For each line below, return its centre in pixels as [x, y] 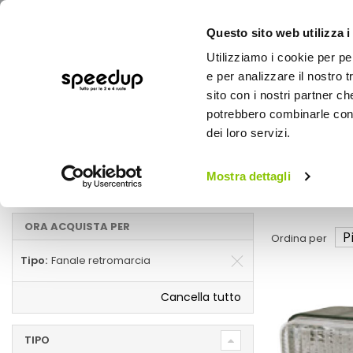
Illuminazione [150, 163]
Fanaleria [232, 163]
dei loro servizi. [249, 133]
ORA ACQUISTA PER [77, 227]
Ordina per [299, 239]
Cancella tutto [201, 297]
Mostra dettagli [249, 176]
